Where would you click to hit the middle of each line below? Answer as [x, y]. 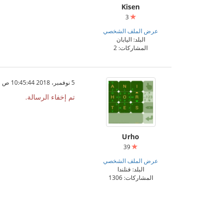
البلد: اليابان [131, 39]
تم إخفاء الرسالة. [50, 97]
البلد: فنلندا [131, 169]
